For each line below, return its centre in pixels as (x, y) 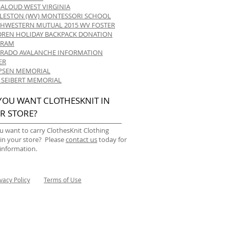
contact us (81, 139)
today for (112, 139)
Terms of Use (63, 180)
